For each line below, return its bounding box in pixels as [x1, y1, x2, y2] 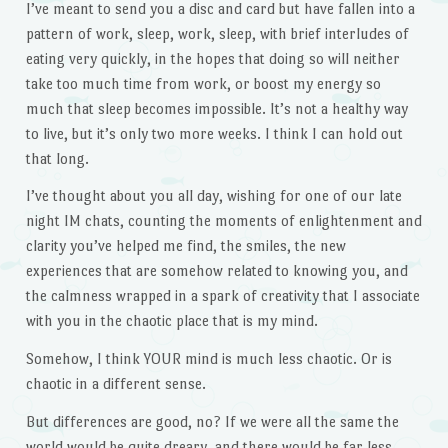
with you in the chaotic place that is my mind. [25, 312, 318, 330]
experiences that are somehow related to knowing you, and [25, 262, 408, 280]
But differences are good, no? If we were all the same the [25, 412, 399, 430]
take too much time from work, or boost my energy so [25, 74, 381, 92]
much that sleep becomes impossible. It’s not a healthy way [25, 99, 408, 117]
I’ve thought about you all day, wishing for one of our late [25, 187, 402, 205]
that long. [25, 149, 89, 167]
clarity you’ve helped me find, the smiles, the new [25, 237, 346, 255]
